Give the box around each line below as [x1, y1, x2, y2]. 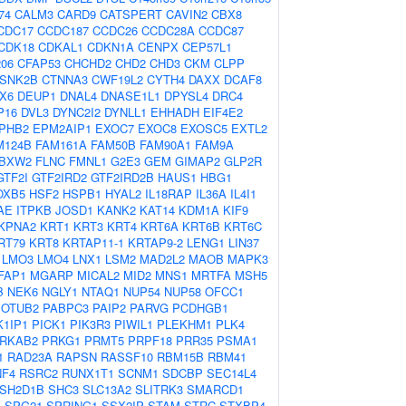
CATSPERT [100, 5, 162, 23]
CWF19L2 [92, 71, 143, 88]
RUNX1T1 [62, 364, 114, 382]
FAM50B [91, 136, 136, 153]
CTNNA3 [42, 71, 88, 88]
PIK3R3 [70, 315, 111, 333]
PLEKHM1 [157, 315, 212, 333]
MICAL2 [77, 266, 120, 284]
